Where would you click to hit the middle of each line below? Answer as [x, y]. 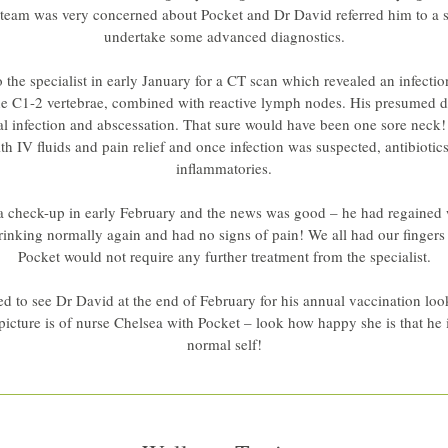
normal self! [224, 344]
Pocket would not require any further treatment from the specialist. [224, 256]
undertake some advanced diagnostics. [224, 36]
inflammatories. [224, 168]
